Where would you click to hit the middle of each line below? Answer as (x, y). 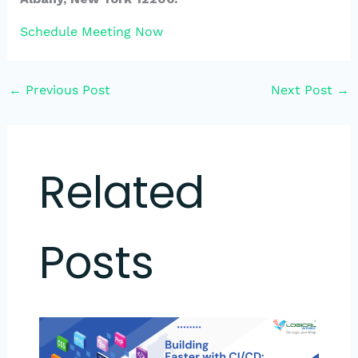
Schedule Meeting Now (91, 32)
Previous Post (66, 90)
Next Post (304, 90)
